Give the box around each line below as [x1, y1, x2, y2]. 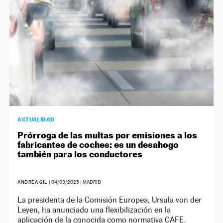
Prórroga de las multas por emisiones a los [17, 129, 198, 140]
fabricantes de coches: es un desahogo [17, 139, 179, 150]
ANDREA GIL [17, 179, 48, 185]
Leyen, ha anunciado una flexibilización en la [17, 205, 171, 215]
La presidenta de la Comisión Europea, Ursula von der [17, 195, 202, 205]
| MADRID [79, 179, 101, 185]
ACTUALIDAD [17, 115, 55, 123]
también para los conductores [17, 148, 143, 159]
